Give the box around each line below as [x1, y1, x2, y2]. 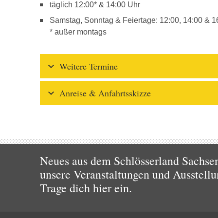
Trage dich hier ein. [40, 180, 132, 196]
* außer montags [50, 28, 107, 36]
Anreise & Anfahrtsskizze [59, 87, 151, 99]
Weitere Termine [59, 60, 118, 72]
